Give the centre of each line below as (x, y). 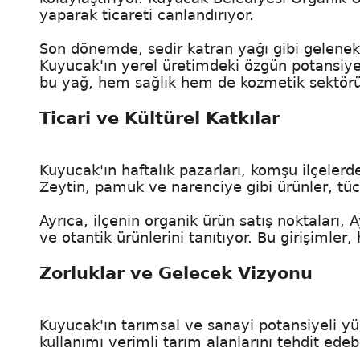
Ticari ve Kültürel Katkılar (160, 117)
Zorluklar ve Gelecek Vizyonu (176, 272)
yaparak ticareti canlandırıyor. (147, 14)
